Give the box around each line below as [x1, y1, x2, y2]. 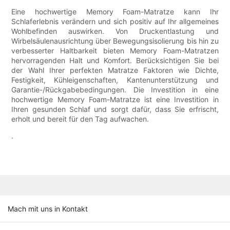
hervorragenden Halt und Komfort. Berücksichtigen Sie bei [11, 56, 219, 65]
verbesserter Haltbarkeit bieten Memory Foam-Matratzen [11, 46, 219, 55]
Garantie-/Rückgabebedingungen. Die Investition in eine [11, 85, 219, 94]
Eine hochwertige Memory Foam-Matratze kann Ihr [11, 7, 219, 16]
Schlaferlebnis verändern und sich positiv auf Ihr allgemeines [11, 17, 219, 26]
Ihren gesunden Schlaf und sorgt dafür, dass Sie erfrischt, [11, 105, 219, 114]
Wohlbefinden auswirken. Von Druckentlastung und [11, 27, 219, 36]
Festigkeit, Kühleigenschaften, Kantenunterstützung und [11, 75, 219, 85]
